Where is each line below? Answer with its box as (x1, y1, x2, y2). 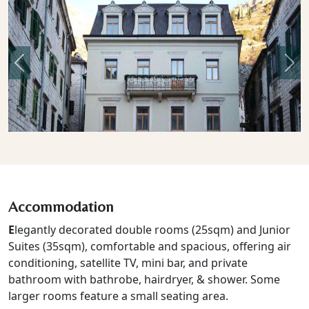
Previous (18, 62, 64, 78)
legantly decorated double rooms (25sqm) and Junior (14, 221, 290, 237)
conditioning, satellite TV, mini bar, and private (8, 255, 248, 270)
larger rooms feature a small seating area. (8, 288, 228, 303)
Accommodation (8, 197, 114, 215)
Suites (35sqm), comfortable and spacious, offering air (8, 238, 291, 254)
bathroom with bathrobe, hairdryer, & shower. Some (8, 271, 280, 287)
